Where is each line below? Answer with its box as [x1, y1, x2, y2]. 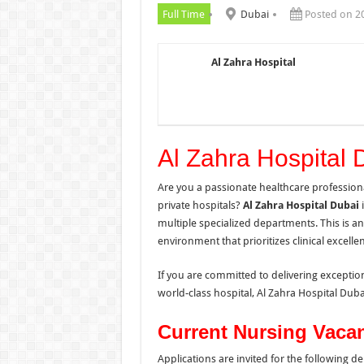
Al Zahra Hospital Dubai [242, 198, 359, 211]
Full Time [162, 7, 205, 20]
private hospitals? [157, 198, 243, 211]
